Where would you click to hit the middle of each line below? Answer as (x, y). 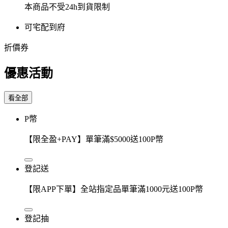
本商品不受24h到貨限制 (67, 7)
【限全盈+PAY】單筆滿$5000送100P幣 (94, 139)
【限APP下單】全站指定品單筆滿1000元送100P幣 (114, 189)
